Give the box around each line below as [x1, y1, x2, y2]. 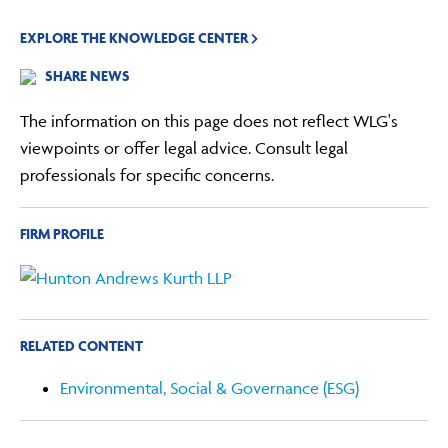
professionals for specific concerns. [20, 164, 275, 185]
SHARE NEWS [45, 65, 131, 85]
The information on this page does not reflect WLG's [20, 110, 399, 131]
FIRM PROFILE [20, 223, 105, 243]
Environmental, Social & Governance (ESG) [60, 378, 360, 399]
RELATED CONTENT [20, 335, 144, 355]
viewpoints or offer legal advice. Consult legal [20, 137, 349, 158]
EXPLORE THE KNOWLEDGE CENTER [20, 28, 252, 48]
